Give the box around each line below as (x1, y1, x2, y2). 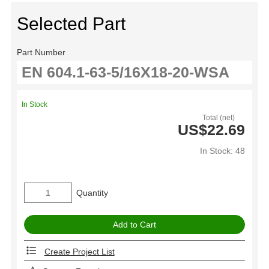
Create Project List (44, 246, 115, 256)
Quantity (76, 187, 109, 198)
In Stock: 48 (200, 146, 245, 156)
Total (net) (202, 113, 235, 122)
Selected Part (17, 14, 125, 34)
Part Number (17, 47, 65, 58)
